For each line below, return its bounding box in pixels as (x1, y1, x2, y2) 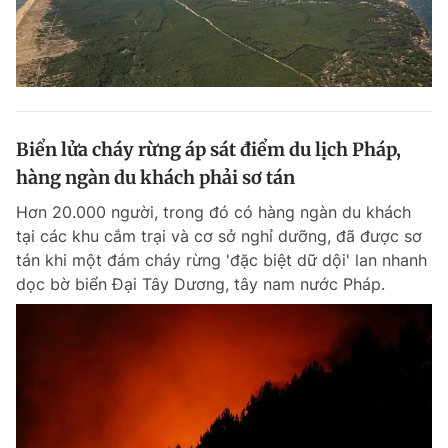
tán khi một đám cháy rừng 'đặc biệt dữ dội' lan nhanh (16, 250, 427, 270)
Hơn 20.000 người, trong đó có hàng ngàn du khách (16, 202, 411, 222)
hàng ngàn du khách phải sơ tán (16, 166, 295, 189)
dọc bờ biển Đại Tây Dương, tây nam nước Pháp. (16, 274, 385, 294)
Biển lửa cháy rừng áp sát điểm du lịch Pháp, (16, 138, 401, 161)
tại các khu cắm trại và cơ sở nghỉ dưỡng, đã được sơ (16, 226, 422, 246)
